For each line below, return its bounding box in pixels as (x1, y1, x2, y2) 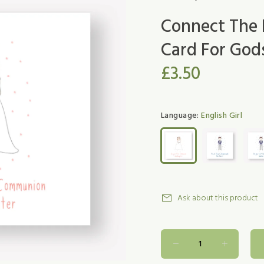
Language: (161, 109, 202, 123)
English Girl (201, 109, 243, 123)
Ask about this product (177, 192, 258, 205)
